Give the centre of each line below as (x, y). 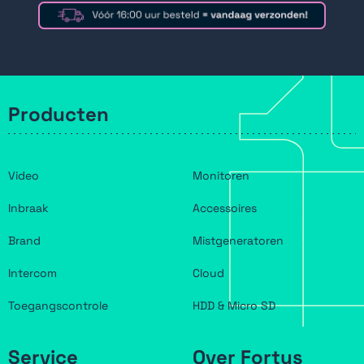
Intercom (32, 273)
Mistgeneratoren (238, 241)
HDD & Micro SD (234, 306)
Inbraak (28, 208)
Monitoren (221, 176)
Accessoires (225, 208)
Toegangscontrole (58, 306)
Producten (58, 114)
